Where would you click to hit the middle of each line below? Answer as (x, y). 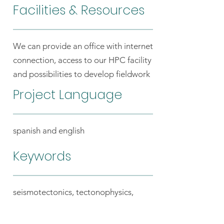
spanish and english (49, 130)
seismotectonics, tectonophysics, (73, 192)
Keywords (42, 156)
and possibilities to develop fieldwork (81, 74)
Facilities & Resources (79, 10)
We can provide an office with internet (83, 46)
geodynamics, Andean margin (68, 206)
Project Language (67, 95)
